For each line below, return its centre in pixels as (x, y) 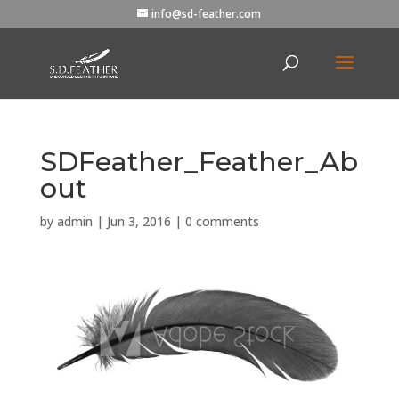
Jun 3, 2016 (138, 221)
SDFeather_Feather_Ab (199, 162)
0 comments (222, 221)
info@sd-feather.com (207, 14)
